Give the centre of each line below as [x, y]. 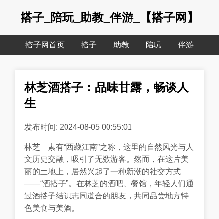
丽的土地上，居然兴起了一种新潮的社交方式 [103, 171]
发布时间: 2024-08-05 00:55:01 [78, 127]
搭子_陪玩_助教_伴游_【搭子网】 [109, 17]
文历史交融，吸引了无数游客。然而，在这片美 [107, 159]
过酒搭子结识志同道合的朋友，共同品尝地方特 [107, 196]
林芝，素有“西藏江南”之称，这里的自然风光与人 [109, 147]
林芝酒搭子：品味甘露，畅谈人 [107, 87]
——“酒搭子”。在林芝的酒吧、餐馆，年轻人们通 [109, 183]
